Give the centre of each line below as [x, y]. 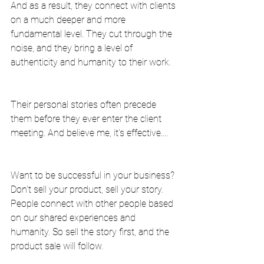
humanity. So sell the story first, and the [91, 232]
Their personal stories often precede [85, 105]
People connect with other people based [93, 204]
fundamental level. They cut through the [93, 34]
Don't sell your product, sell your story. [88, 189]
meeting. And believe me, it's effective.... [89, 133]
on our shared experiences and [74, 218]
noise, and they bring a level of [73, 48]
